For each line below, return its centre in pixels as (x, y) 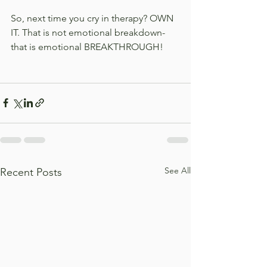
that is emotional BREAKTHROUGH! (87, 46)
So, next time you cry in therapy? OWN (93, 18)
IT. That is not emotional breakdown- (89, 32)
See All (178, 170)
